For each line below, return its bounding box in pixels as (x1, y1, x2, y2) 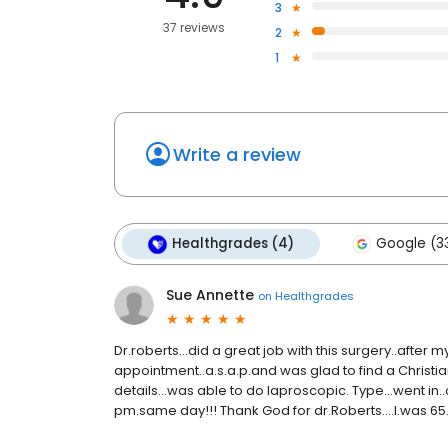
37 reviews (163, 19, 226, 37)
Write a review (173, 142, 301, 168)
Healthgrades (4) (172, 234, 294, 254)
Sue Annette (166, 285, 254, 306)
